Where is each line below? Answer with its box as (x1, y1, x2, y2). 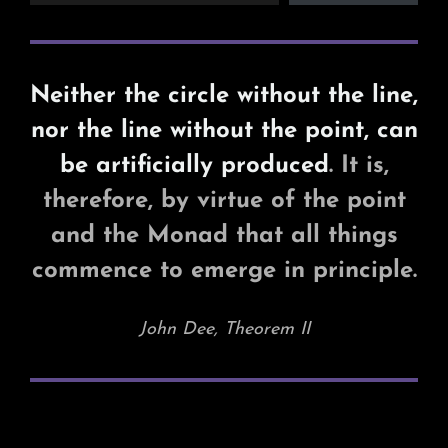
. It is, (328, 154, 389, 179)
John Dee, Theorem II (138, 320, 310, 340)
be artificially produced (59, 154, 329, 179)
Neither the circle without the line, (30, 84, 418, 109)
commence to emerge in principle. (31, 259, 417, 284)
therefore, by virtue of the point (42, 189, 406, 214)
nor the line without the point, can (30, 119, 418, 144)
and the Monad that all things (50, 224, 398, 249)
